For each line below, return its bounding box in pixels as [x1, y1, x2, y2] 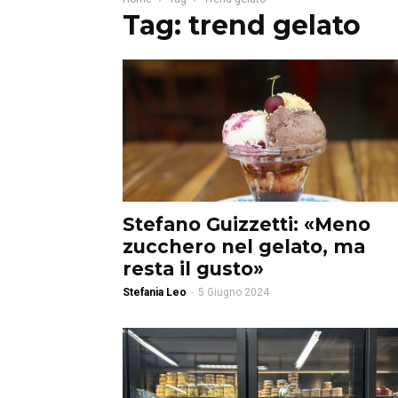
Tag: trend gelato [123, 9, 361, 42]
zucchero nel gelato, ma [123, 235, 365, 258]
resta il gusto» [123, 258, 264, 280]
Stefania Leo [123, 286, 187, 298]
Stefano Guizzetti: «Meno [123, 213, 370, 235]
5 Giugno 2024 [198, 286, 269, 298]
